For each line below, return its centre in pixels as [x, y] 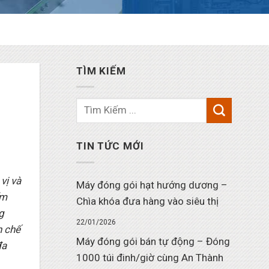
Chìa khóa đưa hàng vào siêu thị [147, 201]
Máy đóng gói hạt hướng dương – [152, 185]
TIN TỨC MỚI [110, 146]
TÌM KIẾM [101, 71]
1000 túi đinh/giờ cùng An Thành [150, 257]
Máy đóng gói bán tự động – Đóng [153, 241]
